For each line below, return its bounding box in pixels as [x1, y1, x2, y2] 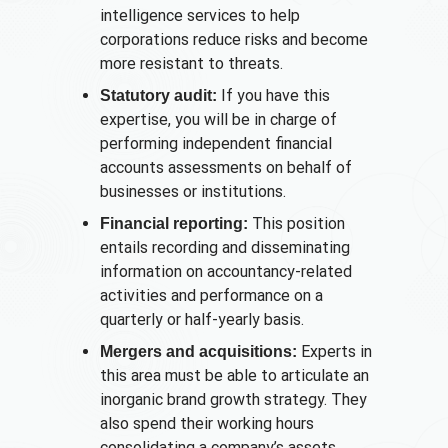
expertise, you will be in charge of [100, 109, 337, 129]
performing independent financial [100, 133, 332, 153]
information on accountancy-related [100, 261, 352, 281]
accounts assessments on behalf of [100, 157, 352, 177]
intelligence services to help [100, 5, 300, 25]
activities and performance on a [100, 285, 323, 305]
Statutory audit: [100, 86, 217, 104]
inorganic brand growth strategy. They [100, 389, 367, 409]
